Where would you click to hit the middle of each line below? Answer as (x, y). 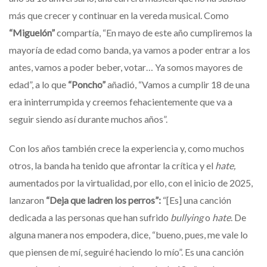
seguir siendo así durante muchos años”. (88, 119)
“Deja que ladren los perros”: (103, 200)
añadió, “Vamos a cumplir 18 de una (178, 84)
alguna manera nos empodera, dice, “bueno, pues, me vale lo (128, 234)
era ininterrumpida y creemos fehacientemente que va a (121, 101)
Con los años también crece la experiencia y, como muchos (127, 148)
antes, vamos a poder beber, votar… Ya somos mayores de (126, 67)
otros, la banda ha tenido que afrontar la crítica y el (112, 165)
